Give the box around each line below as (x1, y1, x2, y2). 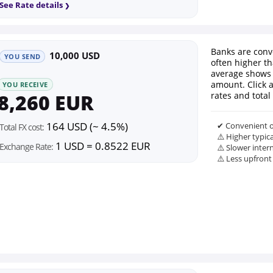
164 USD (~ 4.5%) (44, 119, 128, 134)
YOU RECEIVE (2, 80, 48, 89)
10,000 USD (49, 49, 101, 62)
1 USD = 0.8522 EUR (53, 139, 151, 154)
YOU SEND (4, 52, 41, 61)
